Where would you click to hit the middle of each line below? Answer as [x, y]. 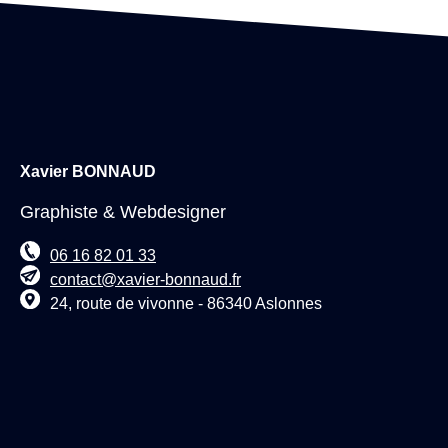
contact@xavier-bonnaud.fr [145, 279]
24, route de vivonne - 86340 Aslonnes [186, 303]
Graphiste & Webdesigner [123, 212]
